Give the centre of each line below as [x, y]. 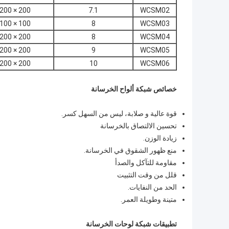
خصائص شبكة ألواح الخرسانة [134, 89]
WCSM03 [155, 24]
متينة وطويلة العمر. [149, 200]
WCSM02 [155, 10]
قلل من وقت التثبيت [147, 175]
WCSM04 [155, 37]
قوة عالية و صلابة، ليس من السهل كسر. [119, 114]
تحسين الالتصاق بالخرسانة [139, 126]
